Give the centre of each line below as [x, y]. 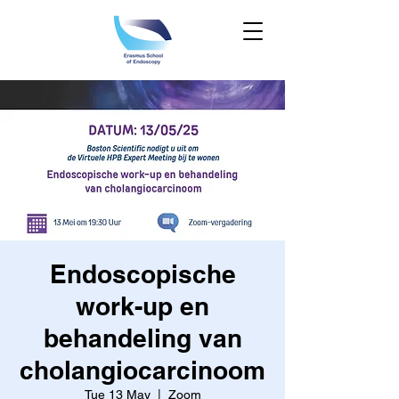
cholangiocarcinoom [142, 370]
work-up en [142, 306]
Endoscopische [142, 274]
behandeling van [142, 338]
